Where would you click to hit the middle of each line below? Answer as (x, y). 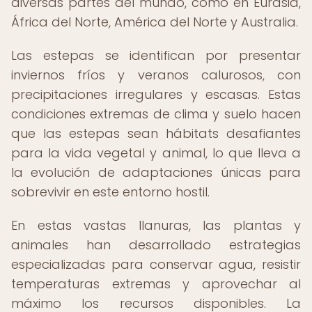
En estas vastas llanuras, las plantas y (156, 225)
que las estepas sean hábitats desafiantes (156, 133)
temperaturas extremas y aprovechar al (156, 284)
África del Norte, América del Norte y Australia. (155, 22)
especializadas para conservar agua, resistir (156, 264)
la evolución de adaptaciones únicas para (156, 172)
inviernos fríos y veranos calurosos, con (156, 75)
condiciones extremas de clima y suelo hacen (156, 114)
